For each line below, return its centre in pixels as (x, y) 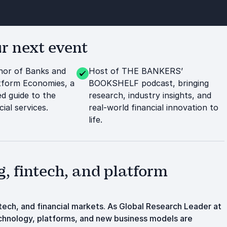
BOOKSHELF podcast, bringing (148, 83)
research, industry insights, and (150, 95)
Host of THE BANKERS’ (136, 71)
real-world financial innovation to (153, 107)
